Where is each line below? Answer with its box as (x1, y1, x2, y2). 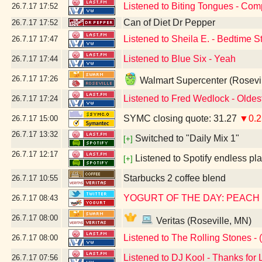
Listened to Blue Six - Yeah (123, 54, 236, 64)
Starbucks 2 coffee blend (123, 173, 226, 183)
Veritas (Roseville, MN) (154, 216, 251, 226)
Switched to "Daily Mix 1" (135, 133, 239, 143)
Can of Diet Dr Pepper (123, 18, 215, 27)
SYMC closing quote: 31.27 (123, 113, 239, 123)
